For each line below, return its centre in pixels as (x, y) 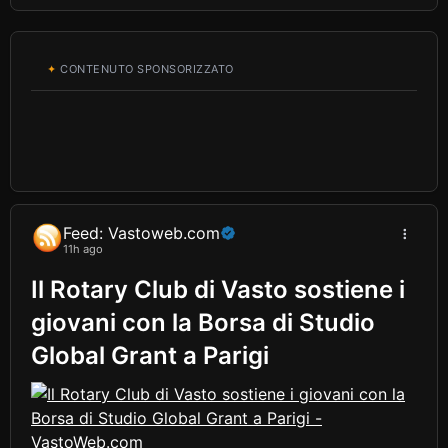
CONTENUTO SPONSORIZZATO (145, 69)
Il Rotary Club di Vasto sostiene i (218, 289)
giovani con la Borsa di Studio (203, 322)
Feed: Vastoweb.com (141, 233)
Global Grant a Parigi (150, 355)
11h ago (83, 249)
